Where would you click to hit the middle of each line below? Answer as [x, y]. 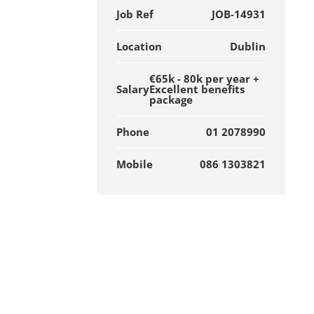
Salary [133, 89]
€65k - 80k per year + [205, 78]
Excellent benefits [197, 89]
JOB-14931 [238, 14]
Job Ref [135, 14]
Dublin [247, 46]
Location [139, 46]
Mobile [135, 164]
